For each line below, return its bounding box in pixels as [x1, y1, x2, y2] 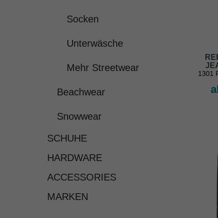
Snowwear [57, 111, 102, 122]
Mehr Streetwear [67, 62, 139, 73]
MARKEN [47, 191, 88, 202]
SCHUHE [47, 133, 87, 144]
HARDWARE [47, 152, 102, 163]
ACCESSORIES [47, 172, 116, 183]
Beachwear [57, 87, 105, 98]
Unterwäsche [67, 38, 123, 49]
